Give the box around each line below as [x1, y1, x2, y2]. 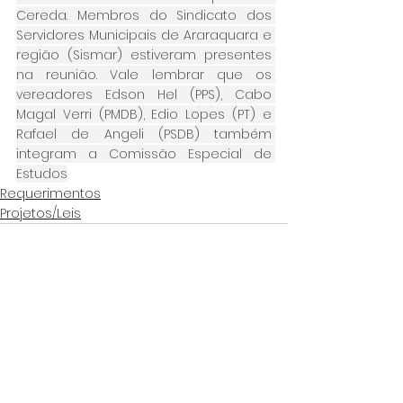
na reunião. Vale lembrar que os [16, 65, 272, 84]
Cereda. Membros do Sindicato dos [16, 5, 272, 24]
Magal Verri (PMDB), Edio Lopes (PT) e [16, 104, 272, 123]
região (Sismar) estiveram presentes [16, 45, 272, 64]
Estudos [16, 164, 67, 183]
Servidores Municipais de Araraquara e [16, 25, 272, 44]
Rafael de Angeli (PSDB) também [16, 124, 272, 143]
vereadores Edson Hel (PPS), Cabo [16, 85, 272, 103]
